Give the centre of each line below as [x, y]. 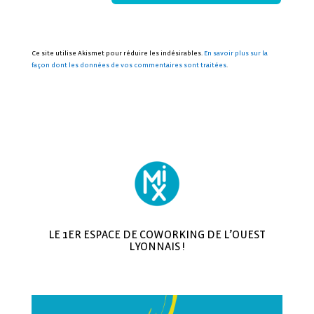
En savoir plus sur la [235, 53]
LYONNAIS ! [157, 246]
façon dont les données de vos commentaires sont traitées [129, 65]
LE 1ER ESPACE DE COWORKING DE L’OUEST [157, 234]
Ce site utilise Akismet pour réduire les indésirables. [117, 53]
